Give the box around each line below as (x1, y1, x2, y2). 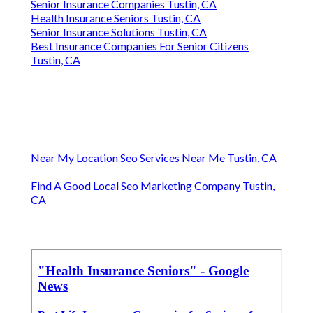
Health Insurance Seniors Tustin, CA (31, 11, 201, 25)
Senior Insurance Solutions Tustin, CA (31, 25, 207, 39)
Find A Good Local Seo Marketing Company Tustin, (31, 179, 275, 193)
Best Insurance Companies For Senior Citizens (31, 39, 249, 53)
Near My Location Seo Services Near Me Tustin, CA (31, 151, 277, 165)
